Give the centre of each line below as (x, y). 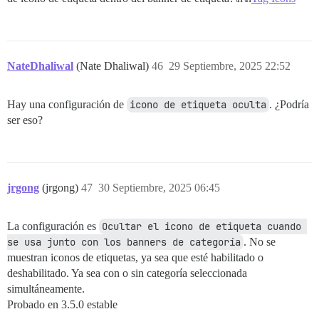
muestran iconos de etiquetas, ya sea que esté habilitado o (135, 257)
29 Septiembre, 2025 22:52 (230, 66)
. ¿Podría (289, 104)
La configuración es (53, 226)
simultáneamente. (46, 288)
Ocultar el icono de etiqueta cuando (202, 226)
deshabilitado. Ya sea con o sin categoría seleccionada (127, 273)
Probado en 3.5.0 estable (62, 304)
